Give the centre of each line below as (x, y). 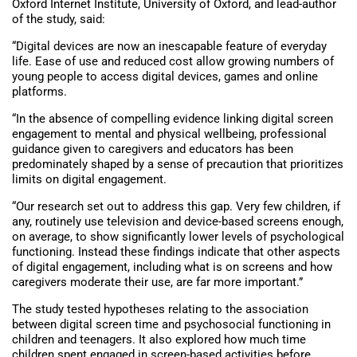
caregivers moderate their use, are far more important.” (157, 282)
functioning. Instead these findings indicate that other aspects (176, 252)
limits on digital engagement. (89, 180)
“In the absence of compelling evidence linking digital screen (173, 119)
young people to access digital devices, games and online (165, 77)
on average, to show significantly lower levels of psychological (178, 237)
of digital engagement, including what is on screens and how (172, 267)
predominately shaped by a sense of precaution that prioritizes (178, 165)
